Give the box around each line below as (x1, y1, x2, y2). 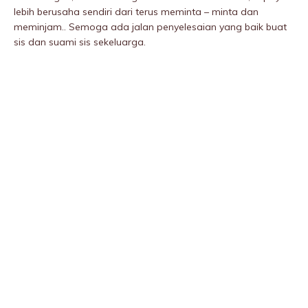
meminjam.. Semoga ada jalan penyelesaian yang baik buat (14, 21, 287, 34)
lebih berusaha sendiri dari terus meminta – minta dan (14, 5, 258, 19)
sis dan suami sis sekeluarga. (14, 36, 146, 49)
